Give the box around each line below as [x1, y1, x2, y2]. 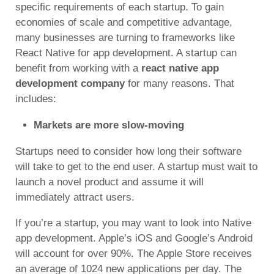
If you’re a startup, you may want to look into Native [15, 217, 251, 229]
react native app [141, 62, 219, 74]
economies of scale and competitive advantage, [15, 16, 232, 28]
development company [15, 77, 128, 89]
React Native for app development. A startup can [15, 46, 237, 59]
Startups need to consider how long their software [15, 145, 242, 157]
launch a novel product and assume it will [15, 176, 204, 188]
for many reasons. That [128, 77, 234, 89]
